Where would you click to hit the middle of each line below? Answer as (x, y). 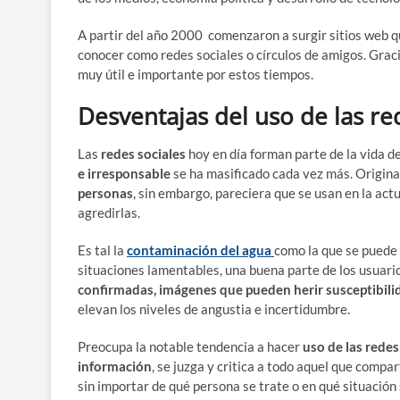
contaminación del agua (199, 250)
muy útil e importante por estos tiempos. (196, 74)
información (115, 366)
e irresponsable (124, 173)
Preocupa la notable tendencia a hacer (190, 346)
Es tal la (102, 250)
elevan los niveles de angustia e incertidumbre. (214, 308)
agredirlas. (109, 212)
